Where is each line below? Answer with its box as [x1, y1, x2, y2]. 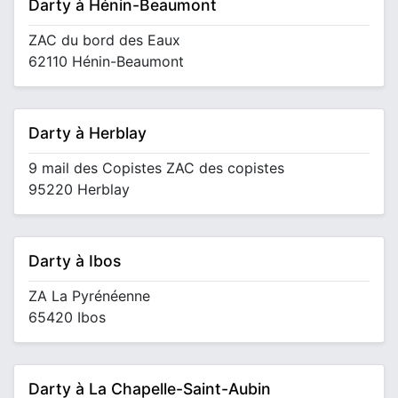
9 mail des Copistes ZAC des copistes [28, 159, 284, 177]
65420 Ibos [28, 308, 106, 326]
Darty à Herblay [28, 123, 147, 142]
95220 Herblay [28, 180, 130, 198]
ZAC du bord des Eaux [28, 31, 180, 49]
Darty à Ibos [28, 251, 121, 270]
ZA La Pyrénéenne [28, 287, 150, 305]
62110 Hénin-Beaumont [28, 52, 184, 70]
